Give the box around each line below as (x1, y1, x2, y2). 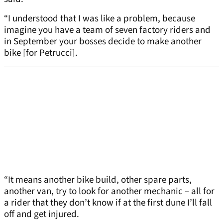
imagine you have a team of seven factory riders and (4, 23, 211, 37)
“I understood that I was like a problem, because (4, 12, 195, 26)
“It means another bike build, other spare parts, (4, 173, 192, 187)
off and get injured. (4, 208, 79, 222)
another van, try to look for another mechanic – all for (4, 185, 215, 199)
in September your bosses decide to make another (4, 35, 202, 49)
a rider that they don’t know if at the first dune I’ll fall (4, 196, 212, 210)
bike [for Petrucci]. (4, 46, 78, 60)
